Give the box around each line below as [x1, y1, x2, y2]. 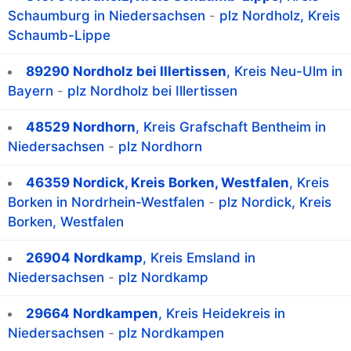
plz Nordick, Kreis [219, 194, 331, 211]
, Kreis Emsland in [143, 250, 255, 266]
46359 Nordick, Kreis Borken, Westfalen [26, 175, 289, 191]
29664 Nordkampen [26, 306, 158, 322]
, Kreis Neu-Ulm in [226, 63, 342, 80]
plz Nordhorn [118, 139, 202, 155]
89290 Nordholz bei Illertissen [26, 63, 226, 80]
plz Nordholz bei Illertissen [67, 83, 237, 100]
